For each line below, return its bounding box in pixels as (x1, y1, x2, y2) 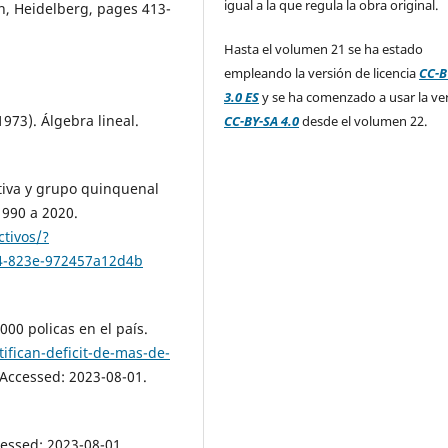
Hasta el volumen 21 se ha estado (224, 39, 424, 58)
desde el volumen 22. (299, 111, 428, 130)
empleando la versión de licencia (224, 63, 420, 82)
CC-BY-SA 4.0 (224, 111, 300, 130)
